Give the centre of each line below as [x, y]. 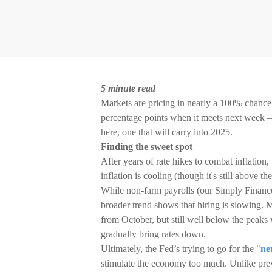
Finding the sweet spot [147, 147]
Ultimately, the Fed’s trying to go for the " [181, 249]
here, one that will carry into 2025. [167, 132]
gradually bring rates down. [153, 234]
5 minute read [128, 88]
